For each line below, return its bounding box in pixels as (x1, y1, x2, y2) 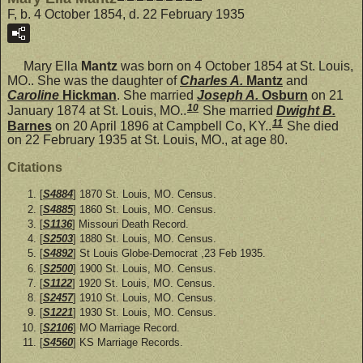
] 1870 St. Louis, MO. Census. (73, 188, 216, 201)
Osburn (262, 88, 308, 102)
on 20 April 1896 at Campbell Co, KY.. (52, 118, 271, 133)
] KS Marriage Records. (73, 335, 183, 348)
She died (284, 118, 339, 133)
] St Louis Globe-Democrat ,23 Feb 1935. (73, 247, 266, 260)
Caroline (7, 88, 62, 102)
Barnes (7, 118, 52, 133)
